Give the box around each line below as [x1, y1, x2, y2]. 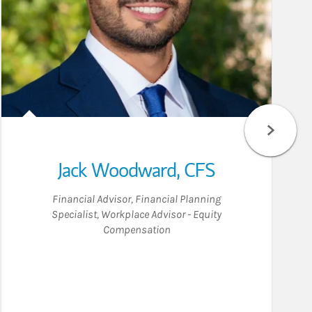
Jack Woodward [58, 156, 176, 183]
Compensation [102, 222, 171, 236]
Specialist [52, 207, 97, 221]
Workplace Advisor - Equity [101, 207, 221, 221]
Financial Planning [135, 192, 221, 205]
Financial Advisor [52, 192, 131, 205]
